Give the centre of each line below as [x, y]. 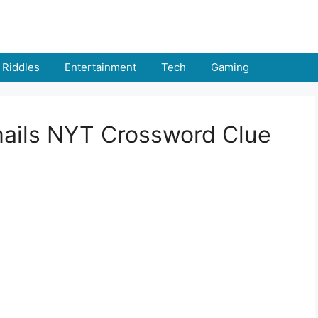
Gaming [230, 67]
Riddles [21, 67]
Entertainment [100, 67]
